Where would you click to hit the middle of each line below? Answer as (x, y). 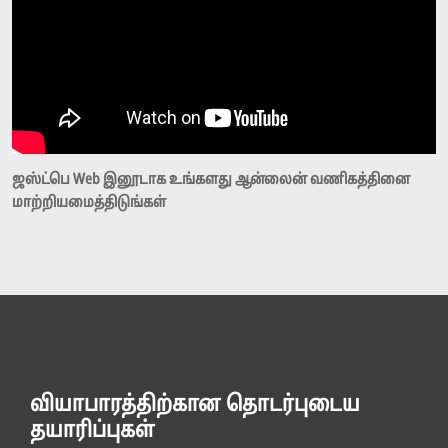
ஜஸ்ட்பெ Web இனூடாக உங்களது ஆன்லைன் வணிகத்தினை (211, 181)
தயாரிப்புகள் (92, 432)
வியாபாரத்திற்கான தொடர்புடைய (195, 406)
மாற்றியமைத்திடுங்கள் (89, 204)
